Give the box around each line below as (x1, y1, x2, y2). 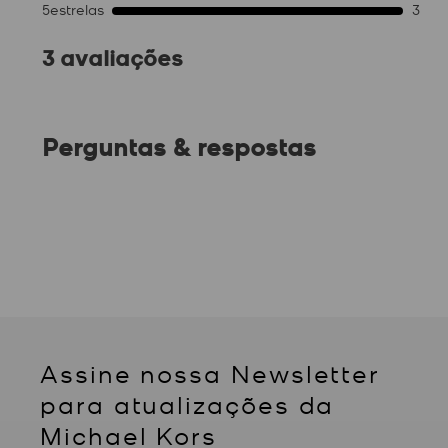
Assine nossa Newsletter (40, 356, 381, 388)
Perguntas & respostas (42, 130, 316, 164)
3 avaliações (42, 42, 183, 72)
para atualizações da (40, 387, 335, 419)
